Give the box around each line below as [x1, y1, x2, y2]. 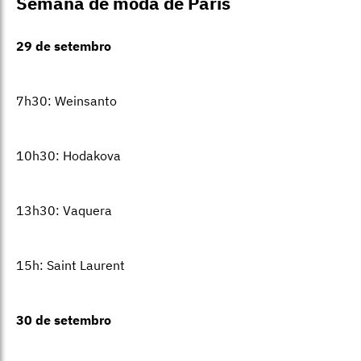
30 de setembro [16, 312, 111, 329]
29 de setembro [16, 38, 111, 55]
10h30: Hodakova [16, 147, 121, 164]
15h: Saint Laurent [16, 257, 125, 274]
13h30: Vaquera [16, 202, 112, 219]
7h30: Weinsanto [16, 93, 117, 110]
